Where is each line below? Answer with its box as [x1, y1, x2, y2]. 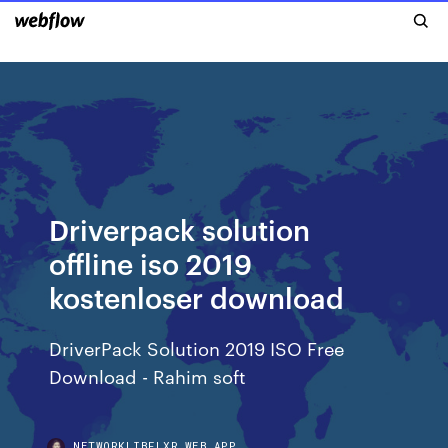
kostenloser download [49, 278, 345, 315]
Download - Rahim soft [49, 363, 247, 388]
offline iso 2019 [49, 244, 253, 281]
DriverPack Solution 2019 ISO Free [49, 335, 345, 360]
